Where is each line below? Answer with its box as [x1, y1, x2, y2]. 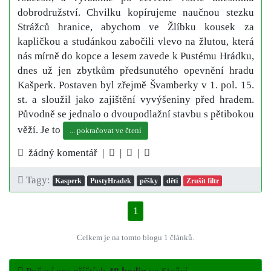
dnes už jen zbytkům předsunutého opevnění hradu [17, 64, 254, 76]
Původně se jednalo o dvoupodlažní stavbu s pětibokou [17, 108, 254, 120]
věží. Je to [17, 123, 63, 135]
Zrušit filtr [186, 176, 219, 185]
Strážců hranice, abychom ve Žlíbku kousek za [17, 21, 254, 33]
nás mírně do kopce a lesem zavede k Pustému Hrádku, [17, 50, 254, 62]
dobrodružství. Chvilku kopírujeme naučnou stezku [17, 6, 254, 18]
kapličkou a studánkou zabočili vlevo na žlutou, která [17, 35, 254, 47]
